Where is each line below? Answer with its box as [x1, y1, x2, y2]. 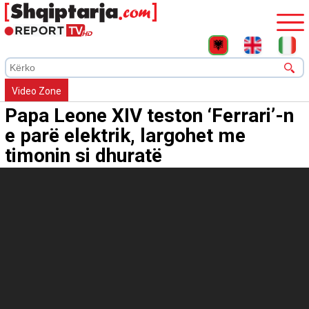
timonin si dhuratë [5, 144, 162, 168]
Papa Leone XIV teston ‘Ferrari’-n [5, 104, 294, 128]
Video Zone [12, 86, 61, 97]
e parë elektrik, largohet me [5, 124, 246, 148]
